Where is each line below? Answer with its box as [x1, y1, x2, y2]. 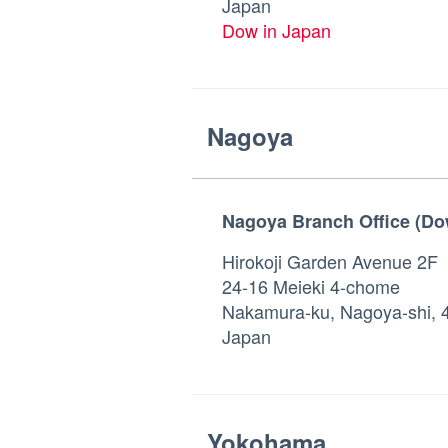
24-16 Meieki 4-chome [222, 273, 400, 299]
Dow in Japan [222, 17, 331, 43]
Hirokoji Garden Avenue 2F [222, 248, 438, 274]
